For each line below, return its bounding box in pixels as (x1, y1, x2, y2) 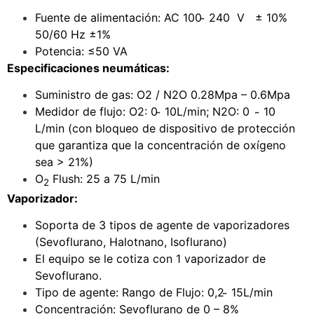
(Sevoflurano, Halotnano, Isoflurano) (35, 235, 227, 250)
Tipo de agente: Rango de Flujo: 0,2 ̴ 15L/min (35, 285, 273, 300)
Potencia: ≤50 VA (35, 44, 128, 59)
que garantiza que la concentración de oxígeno (35, 138, 286, 153)
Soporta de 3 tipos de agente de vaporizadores (35, 218, 289, 233)
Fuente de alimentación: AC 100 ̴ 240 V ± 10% (35, 11, 291, 25)
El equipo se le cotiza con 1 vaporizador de (35, 252, 266, 266)
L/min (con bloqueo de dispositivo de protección (35, 121, 295, 136)
